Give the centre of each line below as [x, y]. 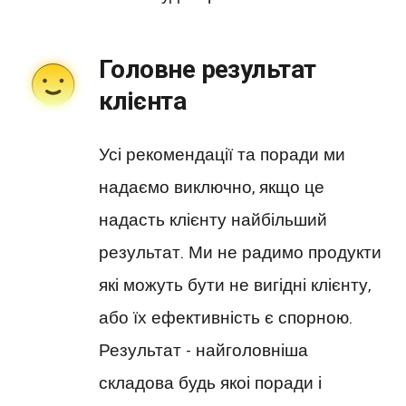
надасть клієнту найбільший [213, 220]
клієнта [143, 101]
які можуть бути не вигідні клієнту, [235, 285]
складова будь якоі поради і [210, 383]
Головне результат [208, 69]
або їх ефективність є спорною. [226, 318]
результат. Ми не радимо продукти [240, 253]
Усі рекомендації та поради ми [222, 155]
